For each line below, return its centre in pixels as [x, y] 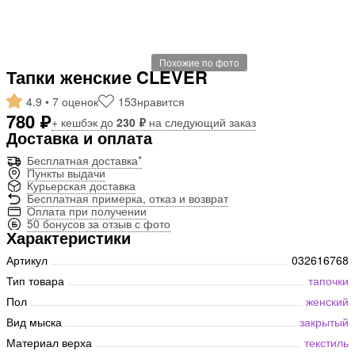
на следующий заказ [201, 122]
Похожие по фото [199, 62]
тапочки [328, 280]
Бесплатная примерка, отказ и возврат [128, 198]
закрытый [324, 321]
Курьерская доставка [81, 185]
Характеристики [69, 237]
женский [327, 301]
